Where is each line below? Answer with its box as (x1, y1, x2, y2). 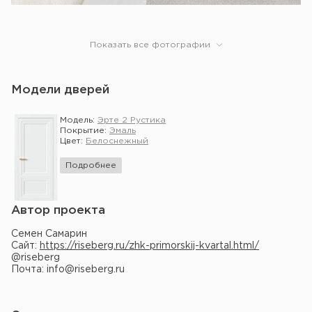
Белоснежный (86, 137, 148, 145)
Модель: (60, 116, 97, 124)
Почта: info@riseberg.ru (11, 265, 125, 274)
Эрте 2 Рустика (97, 116, 166, 124)
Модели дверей (11, 85, 109, 95)
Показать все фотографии (89, 41, 210, 49)
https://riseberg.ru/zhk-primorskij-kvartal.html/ (40, 242, 259, 250)
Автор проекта (11, 205, 105, 216)
